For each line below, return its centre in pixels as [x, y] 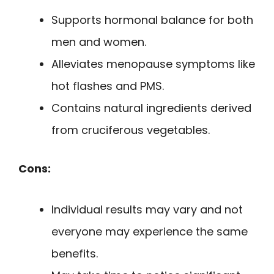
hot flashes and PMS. [108, 86]
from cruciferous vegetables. [131, 130]
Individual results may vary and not [147, 209]
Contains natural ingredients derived [151, 108]
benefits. [75, 253]
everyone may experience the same [150, 231]
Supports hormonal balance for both [152, 20]
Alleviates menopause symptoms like [153, 64]
